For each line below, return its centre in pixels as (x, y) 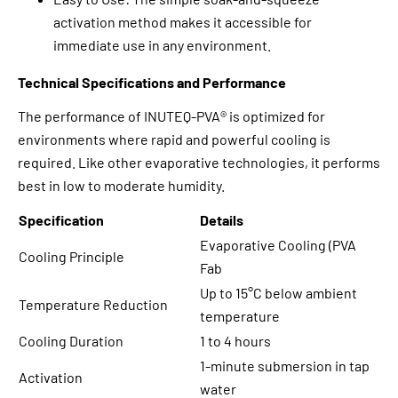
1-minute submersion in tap (285, 366)
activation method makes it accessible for (183, 22)
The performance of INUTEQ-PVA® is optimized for (171, 116)
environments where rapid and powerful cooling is (174, 139)
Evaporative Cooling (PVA (278, 245)
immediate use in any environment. (162, 45)
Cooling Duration (71, 341)
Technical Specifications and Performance (152, 83)
